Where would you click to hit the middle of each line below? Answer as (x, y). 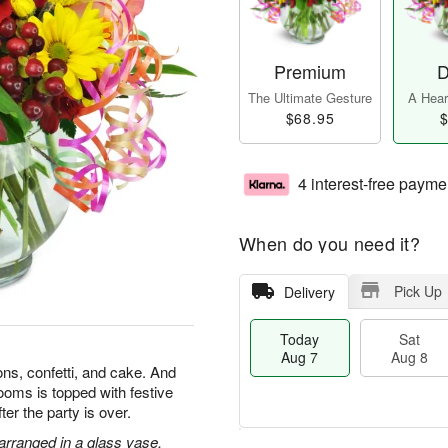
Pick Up (417, 291)
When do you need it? (329, 243)
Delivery (309, 292)
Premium (310, 71)
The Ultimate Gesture (310, 98)
